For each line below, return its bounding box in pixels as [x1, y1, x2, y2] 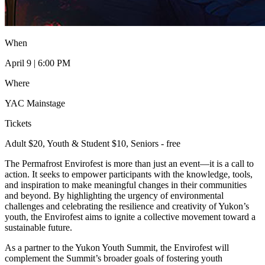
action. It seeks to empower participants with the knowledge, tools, [5, 169, 253, 179]
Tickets [5, 118, 31, 128]
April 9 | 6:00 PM [5, 57, 70, 68]
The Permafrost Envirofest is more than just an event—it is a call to [5, 158, 254, 169]
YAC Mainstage [5, 98, 65, 108]
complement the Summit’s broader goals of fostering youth [5, 253, 222, 263]
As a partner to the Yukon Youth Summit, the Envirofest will [5, 242, 229, 253]
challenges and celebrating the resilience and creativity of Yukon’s [5, 201, 249, 211]
